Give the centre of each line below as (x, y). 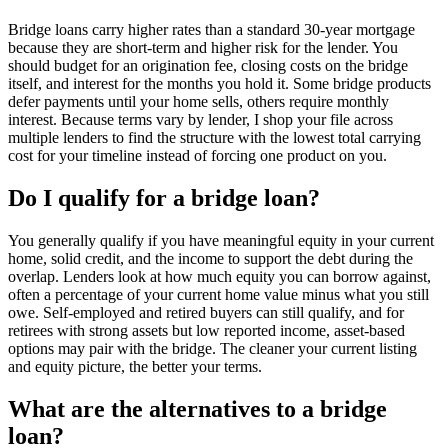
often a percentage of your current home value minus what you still (218, 294)
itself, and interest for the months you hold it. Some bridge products (219, 84)
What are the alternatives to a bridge (197, 408)
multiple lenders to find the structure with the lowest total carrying (214, 138)
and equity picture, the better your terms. (135, 366)
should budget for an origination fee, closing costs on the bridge (208, 66)
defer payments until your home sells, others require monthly (198, 102)
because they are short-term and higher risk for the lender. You (203, 48)
